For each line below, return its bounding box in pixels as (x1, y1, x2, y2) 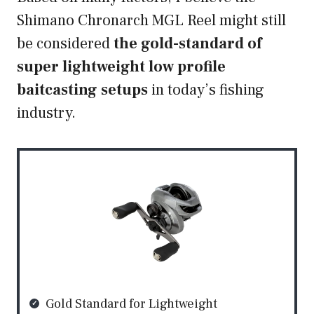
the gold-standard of (114, 34, 261, 54)
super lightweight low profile (17, 57, 226, 77)
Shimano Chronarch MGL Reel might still (17, 11, 286, 31)
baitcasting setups (17, 80, 148, 100)
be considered (17, 34, 114, 54)
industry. (17, 103, 79, 123)
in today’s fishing (148, 80, 264, 100)
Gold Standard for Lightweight (46, 295, 217, 313)
